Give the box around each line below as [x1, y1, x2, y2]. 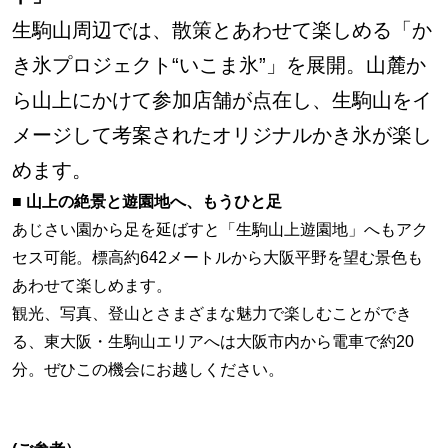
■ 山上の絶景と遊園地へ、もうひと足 [12, 193, 282, 211]
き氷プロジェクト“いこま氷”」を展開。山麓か [12, 54, 426, 77]
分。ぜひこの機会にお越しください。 [12, 361, 284, 379]
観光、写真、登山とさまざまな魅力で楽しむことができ [12, 305, 412, 323]
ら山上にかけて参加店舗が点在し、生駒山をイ [12, 89, 432, 112]
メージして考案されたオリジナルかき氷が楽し [12, 124, 432, 147]
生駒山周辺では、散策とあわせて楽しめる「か [12, 19, 432, 42]
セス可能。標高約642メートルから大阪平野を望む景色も [12, 249, 423, 267]
